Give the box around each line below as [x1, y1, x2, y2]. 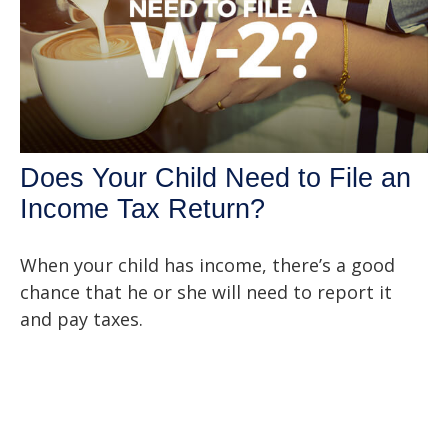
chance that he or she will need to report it [20, 279, 392, 304]
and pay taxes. [20, 306, 143, 331]
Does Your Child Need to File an [20, 162, 411, 193]
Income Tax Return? [20, 193, 265, 224]
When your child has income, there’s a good [20, 252, 395, 277]
